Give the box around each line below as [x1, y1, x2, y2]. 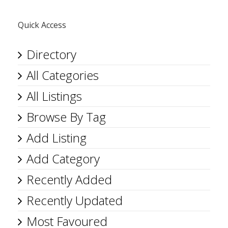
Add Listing [26, 129, 87, 146]
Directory [26, 46, 76, 63]
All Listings [26, 88, 82, 104]
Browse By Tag [26, 108, 106, 125]
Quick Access [18, 19, 66, 31]
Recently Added [26, 171, 112, 188]
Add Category [26, 150, 100, 167]
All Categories [26, 67, 99, 83]
